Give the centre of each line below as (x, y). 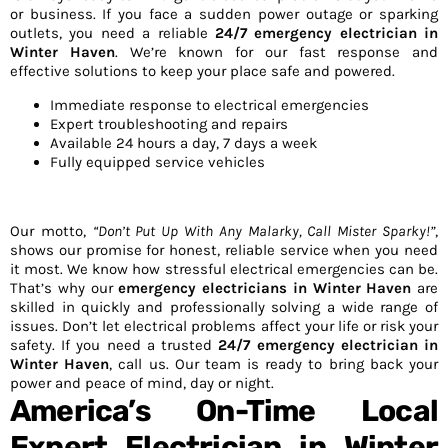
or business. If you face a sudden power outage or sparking (224, 14)
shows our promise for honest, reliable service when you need (224, 250)
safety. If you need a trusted (114, 345)
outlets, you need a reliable (112, 33)
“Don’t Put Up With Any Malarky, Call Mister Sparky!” (264, 231)
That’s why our (64, 288)
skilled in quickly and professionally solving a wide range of (224, 307)
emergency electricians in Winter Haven (265, 288)
